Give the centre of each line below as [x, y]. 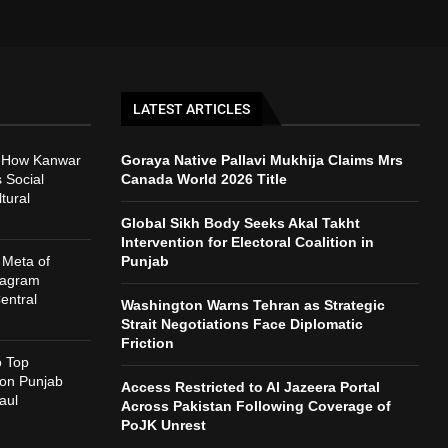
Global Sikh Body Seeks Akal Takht [240, 223]
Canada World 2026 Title [203, 179]
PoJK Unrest [163, 425]
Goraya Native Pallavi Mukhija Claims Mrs [261, 160]
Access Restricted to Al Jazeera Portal [250, 387]
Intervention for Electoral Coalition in [247, 242]
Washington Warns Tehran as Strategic [252, 305]
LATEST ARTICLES [191, 109]
